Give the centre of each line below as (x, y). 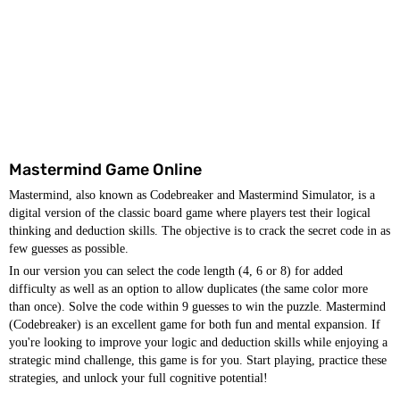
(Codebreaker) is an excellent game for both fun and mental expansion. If (195, 325)
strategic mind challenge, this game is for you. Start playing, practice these (198, 360)
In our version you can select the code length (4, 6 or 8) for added (176, 271)
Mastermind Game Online (105, 170)
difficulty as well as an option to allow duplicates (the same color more (188, 289)
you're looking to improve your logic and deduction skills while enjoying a (198, 342)
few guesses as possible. (69, 249)
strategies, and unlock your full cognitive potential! (138, 378)
